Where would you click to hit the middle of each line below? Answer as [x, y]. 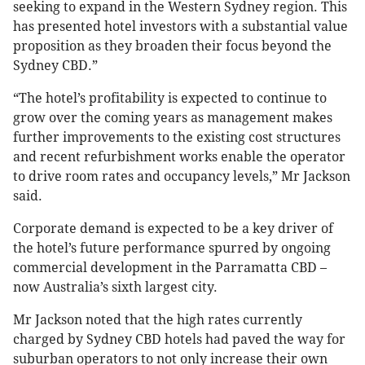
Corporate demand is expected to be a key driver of [173, 229]
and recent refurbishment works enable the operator [179, 157]
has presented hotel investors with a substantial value [180, 27]
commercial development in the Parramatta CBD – [170, 268]
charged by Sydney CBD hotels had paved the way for [179, 340]
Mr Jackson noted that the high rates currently [158, 320]
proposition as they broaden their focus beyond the [172, 46]
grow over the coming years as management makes [173, 118]
